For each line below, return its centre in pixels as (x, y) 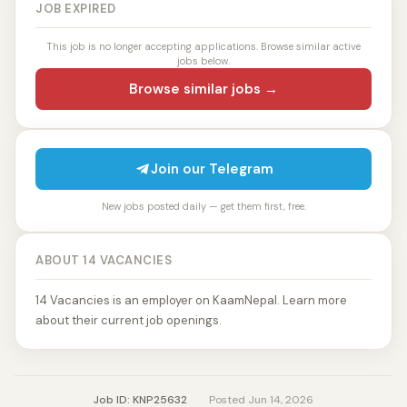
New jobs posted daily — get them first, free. (203, 206)
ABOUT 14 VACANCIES (104, 260)
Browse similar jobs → (203, 89)
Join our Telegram (212, 169)
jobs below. (203, 61)
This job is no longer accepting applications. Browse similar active (203, 46)
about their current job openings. (129, 320)
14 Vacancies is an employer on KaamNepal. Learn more (191, 300)
